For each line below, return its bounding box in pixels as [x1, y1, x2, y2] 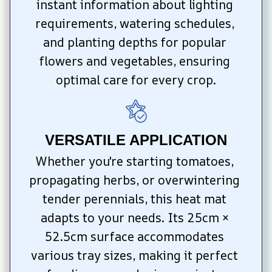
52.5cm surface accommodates [45, 228, 224, 245]
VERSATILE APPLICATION [45, 131, 227, 148]
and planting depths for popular [42, 34, 226, 51]
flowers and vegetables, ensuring [39, 53, 230, 70]
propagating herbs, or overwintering [29, 171, 240, 188]
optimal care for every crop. [56, 72, 216, 89]
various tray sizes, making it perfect [31, 246, 238, 263]
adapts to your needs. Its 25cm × [40, 209, 229, 226]
